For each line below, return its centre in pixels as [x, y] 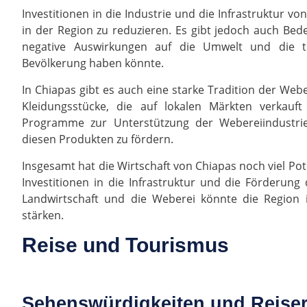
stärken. [43, 216]
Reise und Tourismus [126, 245]
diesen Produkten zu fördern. [98, 139]
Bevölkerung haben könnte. [93, 63]
